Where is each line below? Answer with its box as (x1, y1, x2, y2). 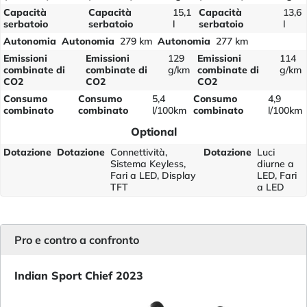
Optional (130, 124, 177, 138)
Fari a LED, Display (110, 169, 196, 182)
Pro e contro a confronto (14, 232, 139, 247)
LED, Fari (256, 169, 297, 182)
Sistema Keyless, (110, 157, 186, 170)
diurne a (256, 157, 294, 170)
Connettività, (110, 145, 167, 158)
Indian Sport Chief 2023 (14, 268, 143, 282)
